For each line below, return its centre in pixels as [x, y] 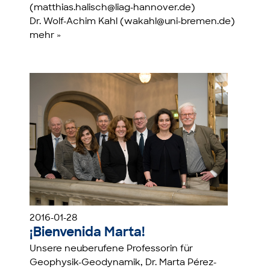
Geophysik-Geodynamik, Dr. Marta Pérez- [123, 263]
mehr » [46, 36]
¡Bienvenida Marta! [88, 233]
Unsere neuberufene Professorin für [111, 249]
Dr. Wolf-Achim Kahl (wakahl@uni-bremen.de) [133, 22]
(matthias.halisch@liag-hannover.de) [113, 8]
